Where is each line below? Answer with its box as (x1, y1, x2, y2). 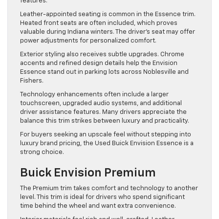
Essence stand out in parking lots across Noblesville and (20, 68, 189, 75)
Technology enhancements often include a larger (20, 91, 169, 98)
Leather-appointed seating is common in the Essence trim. (20, 11, 196, 18)
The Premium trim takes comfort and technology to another (20, 185, 198, 192)
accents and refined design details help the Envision (20, 60, 177, 66)
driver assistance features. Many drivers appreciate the (20, 109, 187, 115)
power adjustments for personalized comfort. (20, 37, 156, 44)
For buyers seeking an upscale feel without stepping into (20, 131, 191, 138)
